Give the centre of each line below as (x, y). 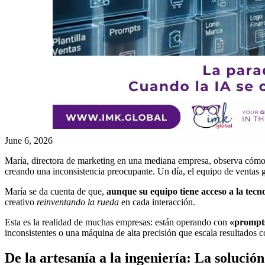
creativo (21, 202)
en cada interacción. (157, 202)
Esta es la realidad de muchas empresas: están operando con (117, 222)
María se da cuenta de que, (56, 191)
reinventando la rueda (78, 202)
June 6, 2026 (29, 140)
